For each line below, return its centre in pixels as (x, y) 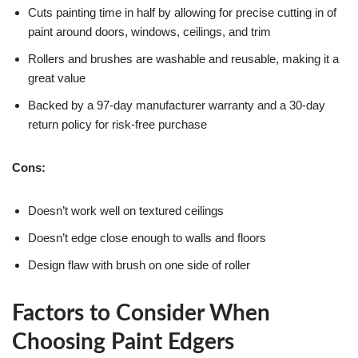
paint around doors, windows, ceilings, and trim (149, 32)
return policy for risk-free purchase (117, 125)
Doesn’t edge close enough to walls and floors (147, 238)
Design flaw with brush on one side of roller (139, 265)
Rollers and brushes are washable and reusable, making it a (183, 59)
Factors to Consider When (141, 314)
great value (57, 78)
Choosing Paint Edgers (123, 342)
